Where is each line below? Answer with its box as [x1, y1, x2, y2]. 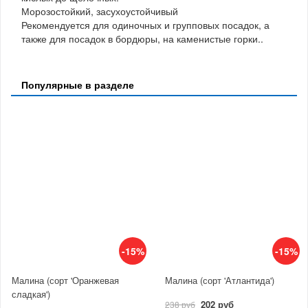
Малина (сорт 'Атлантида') [165, 274, 274, 287]
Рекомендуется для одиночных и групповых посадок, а [21, 17, 269, 32]
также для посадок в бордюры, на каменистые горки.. [21, 31, 263, 45]
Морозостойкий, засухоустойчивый [21, 3, 178, 18]
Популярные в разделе [21, 77, 134, 91]
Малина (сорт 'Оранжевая [12, 274, 119, 287]
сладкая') [12, 287, 50, 301]
